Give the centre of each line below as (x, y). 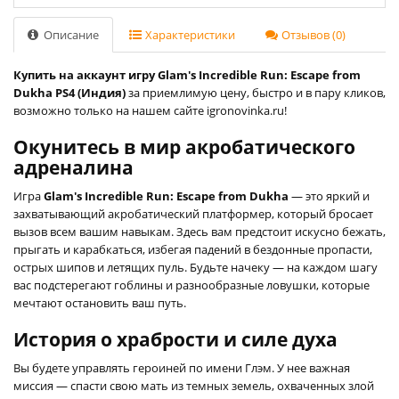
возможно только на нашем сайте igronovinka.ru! (150, 110)
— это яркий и (329, 195)
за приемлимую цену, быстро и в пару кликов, (256, 92)
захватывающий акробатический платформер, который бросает (193, 213)
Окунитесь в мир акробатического (184, 147)
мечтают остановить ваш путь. (100, 302)
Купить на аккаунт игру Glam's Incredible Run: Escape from (187, 74)
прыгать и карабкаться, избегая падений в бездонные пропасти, (193, 249)
